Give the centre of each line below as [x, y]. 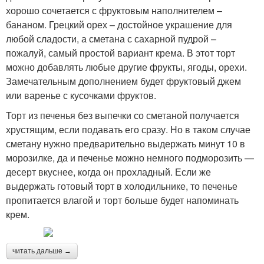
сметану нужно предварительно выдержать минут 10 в [126, 144]
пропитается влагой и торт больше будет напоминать [122, 200]
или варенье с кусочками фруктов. [81, 95]
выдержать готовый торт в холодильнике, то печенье [122, 186]
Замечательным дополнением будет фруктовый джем [123, 81]
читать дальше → [42, 251]
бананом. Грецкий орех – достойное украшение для [119, 25]
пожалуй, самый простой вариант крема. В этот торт [121, 53]
